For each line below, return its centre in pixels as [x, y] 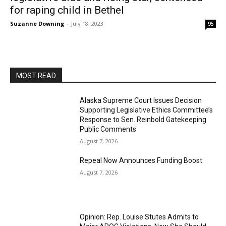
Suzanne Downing [37, 23]
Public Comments [108, 129]
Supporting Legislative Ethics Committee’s [147, 110]
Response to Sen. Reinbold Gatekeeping [143, 120]
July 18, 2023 [87, 23]
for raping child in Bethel [67, 10]
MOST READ [36, 76]
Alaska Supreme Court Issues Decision [141, 100]
